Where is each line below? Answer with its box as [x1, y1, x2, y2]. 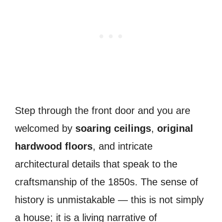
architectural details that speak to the [15, 159, 177, 170]
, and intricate [93, 141, 153, 152]
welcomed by [15, 123, 75, 134]
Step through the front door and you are [15, 105, 190, 116]
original [157, 123, 193, 134]
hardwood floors [15, 141, 93, 152]
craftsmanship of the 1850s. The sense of [15, 176, 198, 188]
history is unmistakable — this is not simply [15, 194, 204, 206]
